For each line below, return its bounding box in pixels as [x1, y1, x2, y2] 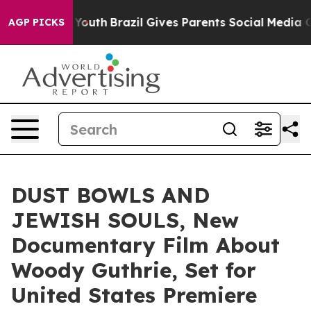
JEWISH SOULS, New [11, 207, 239, 233]
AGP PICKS [8, 16, 65, 28]
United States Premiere [11, 282, 257, 308]
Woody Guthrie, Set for [11, 257, 256, 283]
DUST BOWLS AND [11, 182, 210, 208]
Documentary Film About [11, 232, 280, 258]
